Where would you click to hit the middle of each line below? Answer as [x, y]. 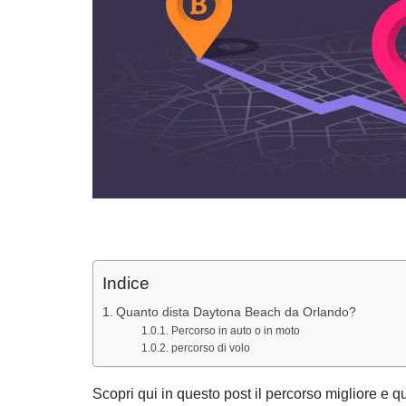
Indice [126, 284]
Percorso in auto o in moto [235, 331]
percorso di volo [210, 348]
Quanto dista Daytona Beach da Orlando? [236, 312]
